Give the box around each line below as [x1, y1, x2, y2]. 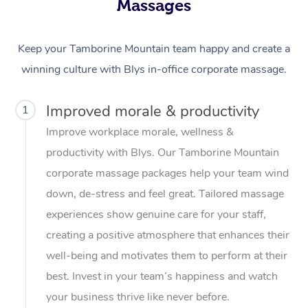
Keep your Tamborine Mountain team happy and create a [18, 41, 290, 56]
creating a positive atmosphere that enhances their [46, 227, 289, 243]
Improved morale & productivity [46, 100, 259, 122]
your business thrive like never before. [46, 289, 230, 305]
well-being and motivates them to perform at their [46, 247, 287, 263]
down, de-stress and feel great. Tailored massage [46, 186, 284, 201]
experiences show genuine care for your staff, [46, 206, 266, 222]
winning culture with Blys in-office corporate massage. [21, 61, 287, 77]
